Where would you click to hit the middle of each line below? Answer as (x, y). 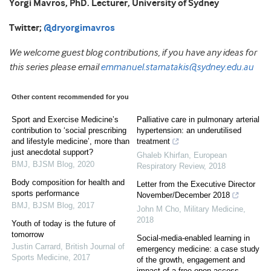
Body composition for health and (68, 182)
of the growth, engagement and (191, 260)
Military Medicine (214, 209)
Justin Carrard (36, 246)
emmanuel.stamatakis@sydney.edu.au (177, 67)
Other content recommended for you (70, 96)
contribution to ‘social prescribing (69, 130)
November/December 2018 (183, 195)
